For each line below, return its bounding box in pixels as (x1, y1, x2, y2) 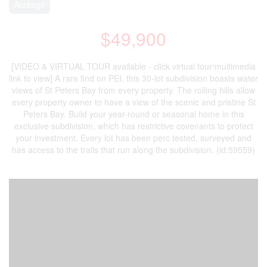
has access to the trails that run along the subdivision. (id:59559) (12, 144, 255, 156)
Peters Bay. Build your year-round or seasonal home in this (23, 108, 244, 120)
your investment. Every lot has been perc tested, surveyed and (15, 132, 252, 144)
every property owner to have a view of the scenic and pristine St (11, 96, 256, 108)
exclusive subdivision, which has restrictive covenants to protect (14, 120, 253, 132)
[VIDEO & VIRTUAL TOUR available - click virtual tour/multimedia (11, 60, 256, 72)
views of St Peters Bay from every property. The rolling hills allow (12, 84, 255, 96)
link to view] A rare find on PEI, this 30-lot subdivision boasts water (9, 72, 258, 84)
